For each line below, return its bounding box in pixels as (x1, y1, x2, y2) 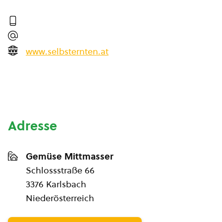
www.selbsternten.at (26, 45, 109, 57)
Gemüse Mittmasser (26, 150, 113, 163)
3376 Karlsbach (26, 178, 86, 190)
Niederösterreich (26, 192, 94, 204)
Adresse (8, 117, 57, 135)
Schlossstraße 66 (26, 164, 95, 176)
